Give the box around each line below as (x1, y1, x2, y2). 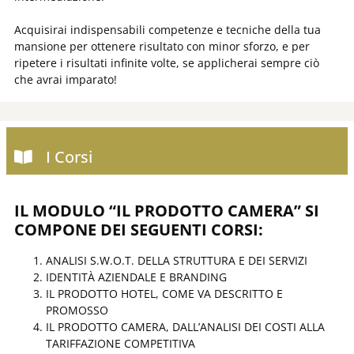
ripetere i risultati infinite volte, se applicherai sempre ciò (14, 55, 319, 70)
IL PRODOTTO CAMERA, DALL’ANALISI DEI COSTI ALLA (46, 318, 325, 334)
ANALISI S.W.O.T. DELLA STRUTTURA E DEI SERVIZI (46, 252, 307, 268)
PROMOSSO (46, 302, 108, 318)
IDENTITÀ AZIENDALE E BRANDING (46, 269, 227, 284)
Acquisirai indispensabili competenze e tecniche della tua (14, 21, 321, 37)
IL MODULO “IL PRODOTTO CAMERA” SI (14, 199, 319, 221)
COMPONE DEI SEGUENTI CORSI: (14, 218, 263, 240)
